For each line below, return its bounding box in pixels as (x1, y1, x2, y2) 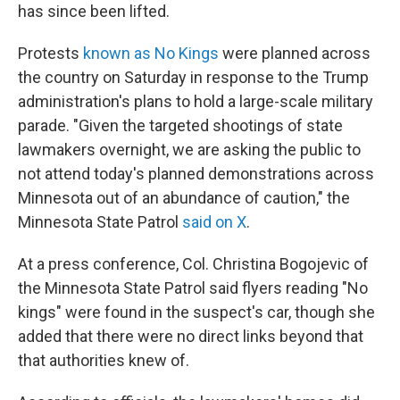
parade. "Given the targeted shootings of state (18, 116, 343, 135)
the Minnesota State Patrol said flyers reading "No (18, 279, 368, 297)
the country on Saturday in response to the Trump (18, 68, 369, 87)
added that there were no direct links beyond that (18, 327, 363, 346)
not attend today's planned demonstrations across (18, 164, 374, 183)
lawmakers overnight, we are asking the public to (18, 140, 361, 159)
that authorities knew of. (18, 351, 189, 370)
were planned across (219, 44, 371, 62)
